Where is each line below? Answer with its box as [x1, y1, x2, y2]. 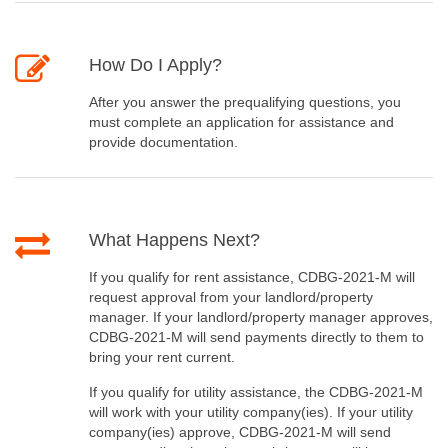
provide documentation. [88, 134, 238, 151]
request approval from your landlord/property [88, 289, 373, 306]
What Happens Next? [88, 230, 260, 251]
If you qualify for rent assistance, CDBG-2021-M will [88, 269, 415, 286]
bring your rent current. [88, 349, 235, 366]
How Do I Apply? [88, 55, 222, 76]
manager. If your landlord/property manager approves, [88, 309, 433, 326]
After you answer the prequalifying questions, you [88, 94, 401, 111]
